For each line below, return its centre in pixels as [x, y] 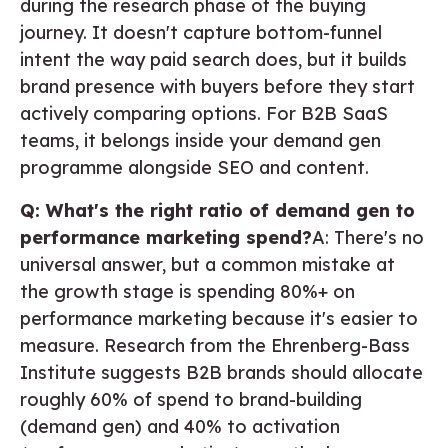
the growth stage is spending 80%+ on [187, 291]
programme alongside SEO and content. [194, 167]
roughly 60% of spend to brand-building [191, 399]
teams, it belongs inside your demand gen [200, 140]
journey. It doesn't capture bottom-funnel [201, 32]
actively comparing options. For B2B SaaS [204, 113]
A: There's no [368, 237]
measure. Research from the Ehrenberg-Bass [215, 345]
